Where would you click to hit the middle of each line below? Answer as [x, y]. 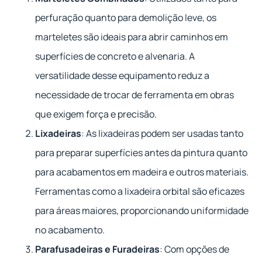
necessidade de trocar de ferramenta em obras [135, 94]
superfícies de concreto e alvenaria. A [115, 56]
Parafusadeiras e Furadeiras [97, 249]
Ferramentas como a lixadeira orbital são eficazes [140, 191]
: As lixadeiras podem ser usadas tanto [162, 133]
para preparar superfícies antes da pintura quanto [141, 152]
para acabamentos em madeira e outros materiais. [142, 172]
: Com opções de [194, 249]
